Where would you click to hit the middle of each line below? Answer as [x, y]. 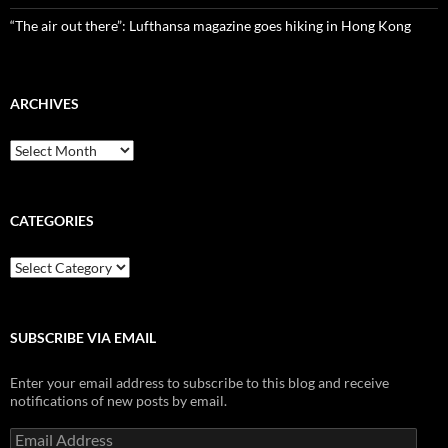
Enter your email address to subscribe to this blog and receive [199, 383]
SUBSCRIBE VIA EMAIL [83, 338]
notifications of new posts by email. [118, 401]
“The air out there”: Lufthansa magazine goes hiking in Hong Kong [210, 26]
